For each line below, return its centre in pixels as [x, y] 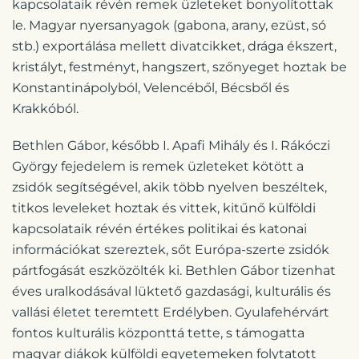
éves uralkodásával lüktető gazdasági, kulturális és [171, 291]
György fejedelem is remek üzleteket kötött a [158, 166]
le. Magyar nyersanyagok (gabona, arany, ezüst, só [169, 25]
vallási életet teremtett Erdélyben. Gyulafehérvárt [171, 312]
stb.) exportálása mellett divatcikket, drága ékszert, [174, 46]
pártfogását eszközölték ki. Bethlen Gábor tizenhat [174, 270]
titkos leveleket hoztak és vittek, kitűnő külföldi [164, 208]
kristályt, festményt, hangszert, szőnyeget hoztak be [179, 67]
